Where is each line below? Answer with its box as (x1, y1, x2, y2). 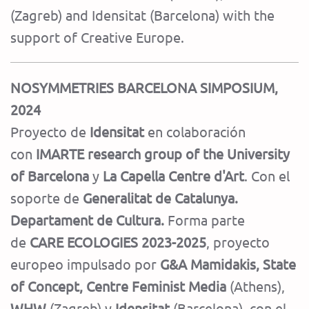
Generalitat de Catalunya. (83, 189, 238, 207)
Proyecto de (10, 123, 86, 141)
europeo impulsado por (10, 255, 160, 273)
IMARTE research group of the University (36, 145, 290, 163)
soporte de (10, 189, 83, 207)
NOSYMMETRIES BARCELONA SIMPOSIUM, (10, 79, 278, 97)
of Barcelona (10, 167, 92, 185)
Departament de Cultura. (10, 211, 164, 229)
